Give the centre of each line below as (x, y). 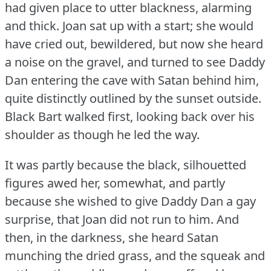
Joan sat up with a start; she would (158, 26)
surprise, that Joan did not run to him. (109, 220)
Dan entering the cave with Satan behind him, (132, 80)
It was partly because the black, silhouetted (126, 165)
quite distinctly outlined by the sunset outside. (133, 99)
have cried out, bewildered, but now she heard (134, 44)
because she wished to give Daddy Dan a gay (130, 201)
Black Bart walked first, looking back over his (130, 117)
